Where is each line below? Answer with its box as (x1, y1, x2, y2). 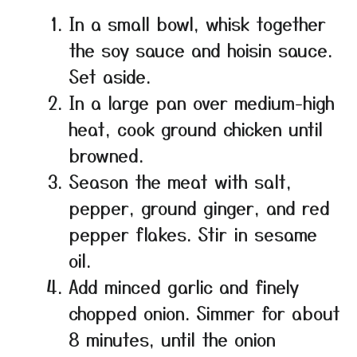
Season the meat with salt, (69, 167, 292, 194)
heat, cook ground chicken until (69, 115, 323, 141)
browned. (69, 141, 143, 167)
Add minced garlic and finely (69, 273, 299, 299)
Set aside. (69, 62, 151, 88)
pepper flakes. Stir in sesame (69, 220, 317, 246)
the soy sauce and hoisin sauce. (69, 36, 332, 62)
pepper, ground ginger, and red (69, 194, 330, 220)
